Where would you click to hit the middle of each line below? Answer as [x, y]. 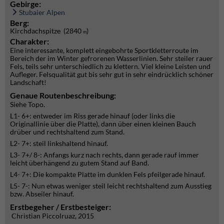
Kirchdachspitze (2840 [46, 31]
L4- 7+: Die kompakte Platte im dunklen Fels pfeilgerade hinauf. [107, 174]
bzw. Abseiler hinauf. [42, 194]
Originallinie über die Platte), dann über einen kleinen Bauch [103, 124]
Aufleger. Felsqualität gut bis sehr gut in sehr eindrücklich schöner [112, 74]
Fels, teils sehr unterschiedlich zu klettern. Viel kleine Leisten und [110, 66]
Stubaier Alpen [42, 12]
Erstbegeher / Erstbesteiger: [60, 207]
